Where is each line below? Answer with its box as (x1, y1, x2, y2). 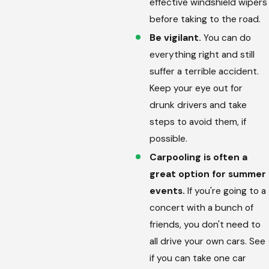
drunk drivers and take (150, 99, 247, 112)
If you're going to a (185, 185, 267, 198)
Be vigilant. (150, 32, 204, 44)
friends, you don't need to (150, 219, 261, 231)
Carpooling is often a (150, 151, 248, 164)
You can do (204, 32, 252, 44)
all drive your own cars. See (150, 235, 266, 248)
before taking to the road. (150, 13, 261, 26)
